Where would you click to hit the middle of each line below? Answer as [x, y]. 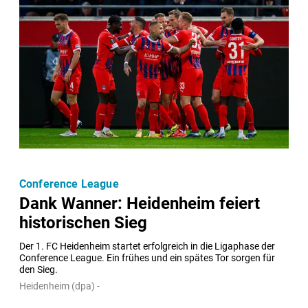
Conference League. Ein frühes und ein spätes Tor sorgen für [147, 258]
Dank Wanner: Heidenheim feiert [140, 203]
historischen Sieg [83, 222]
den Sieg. [38, 269]
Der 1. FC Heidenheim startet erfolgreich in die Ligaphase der [147, 246]
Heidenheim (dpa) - [59, 286]
